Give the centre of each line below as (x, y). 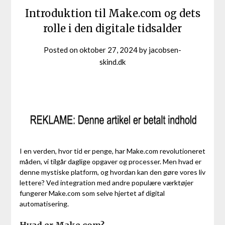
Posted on (62, 49)
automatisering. (44, 203)
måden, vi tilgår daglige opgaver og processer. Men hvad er (110, 161)
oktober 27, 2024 (108, 49)
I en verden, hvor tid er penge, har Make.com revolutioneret (112, 151)
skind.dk (113, 62)
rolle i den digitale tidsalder (113, 28)
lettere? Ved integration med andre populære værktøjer (106, 182)
